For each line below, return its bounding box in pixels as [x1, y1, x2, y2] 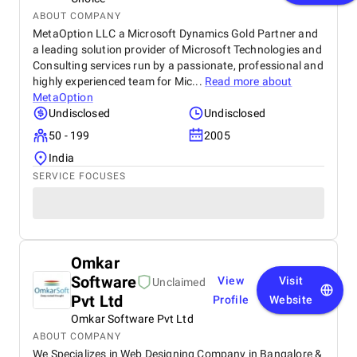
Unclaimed [152, 276, 206, 288]
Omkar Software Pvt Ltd [71, 312, 194, 325]
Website [269, 293, 313, 306]
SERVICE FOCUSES [33, 171, 126, 182]
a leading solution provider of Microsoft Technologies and [33, 43, 322, 56]
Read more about [204, 75, 292, 88]
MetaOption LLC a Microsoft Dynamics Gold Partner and [33, 27, 318, 40]
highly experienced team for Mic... [33, 75, 205, 88]
